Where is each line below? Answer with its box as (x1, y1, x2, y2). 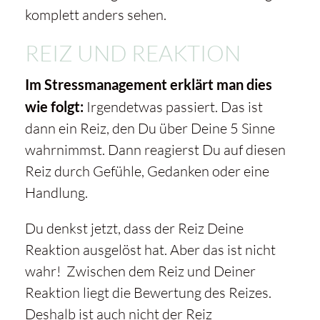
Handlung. (24, 184, 88, 202)
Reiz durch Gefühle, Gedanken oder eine (24, 162, 269, 181)
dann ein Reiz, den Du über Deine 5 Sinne (24, 119, 275, 138)
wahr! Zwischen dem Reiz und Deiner (24, 262, 256, 281)
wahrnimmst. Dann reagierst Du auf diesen (24, 141, 286, 159)
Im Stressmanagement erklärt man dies (24, 76, 272, 94)
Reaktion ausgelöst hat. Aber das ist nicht (24, 241, 276, 259)
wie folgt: (24, 98, 86, 116)
